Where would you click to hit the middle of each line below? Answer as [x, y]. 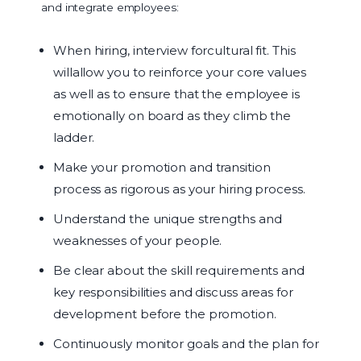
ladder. [74, 137]
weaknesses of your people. [138, 240]
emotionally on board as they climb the [172, 115]
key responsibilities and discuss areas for [173, 292]
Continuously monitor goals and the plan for [186, 343]
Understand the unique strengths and [168, 218]
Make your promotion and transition [162, 167]
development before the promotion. [165, 313]
